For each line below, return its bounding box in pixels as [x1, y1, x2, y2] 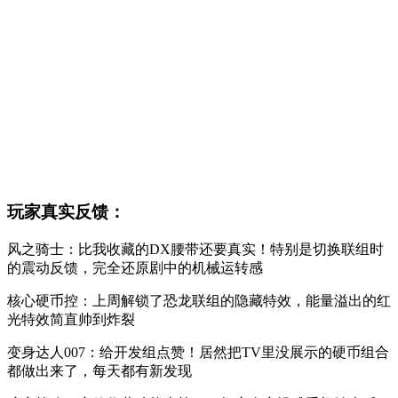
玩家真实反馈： [7, 203, 125, 222]
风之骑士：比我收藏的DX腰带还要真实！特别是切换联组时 [7, 242, 384, 257]
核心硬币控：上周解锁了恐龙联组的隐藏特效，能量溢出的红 [7, 293, 391, 308]
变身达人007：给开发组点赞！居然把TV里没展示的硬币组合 [7, 345, 389, 360]
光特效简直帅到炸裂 [7, 312, 135, 327]
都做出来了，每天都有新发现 [7, 363, 192, 378]
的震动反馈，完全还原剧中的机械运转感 [7, 260, 263, 275]
